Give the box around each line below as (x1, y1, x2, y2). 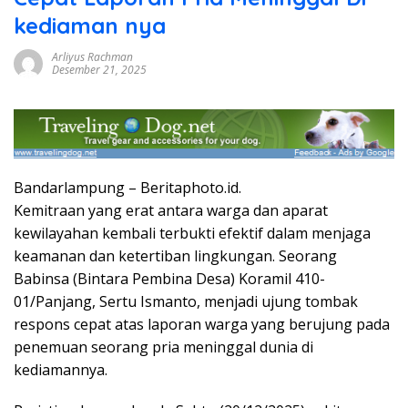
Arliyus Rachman (52, 49, 133, 66)
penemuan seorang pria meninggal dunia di (14, 336, 313, 357)
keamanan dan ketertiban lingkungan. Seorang (14, 245, 337, 266)
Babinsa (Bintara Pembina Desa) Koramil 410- (14, 268, 325, 289)
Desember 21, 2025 (52, 62, 147, 78)
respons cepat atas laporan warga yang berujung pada (14, 313, 390, 334)
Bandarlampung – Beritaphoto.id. (14, 177, 241, 198)
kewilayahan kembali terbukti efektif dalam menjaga (14, 222, 371, 243)
